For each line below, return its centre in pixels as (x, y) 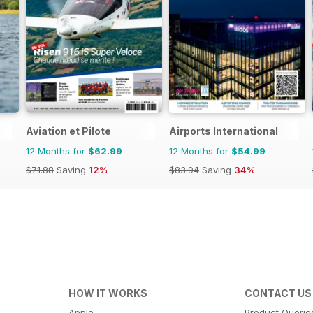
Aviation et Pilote (68, 131)
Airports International (224, 131)
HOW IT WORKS (108, 293)
